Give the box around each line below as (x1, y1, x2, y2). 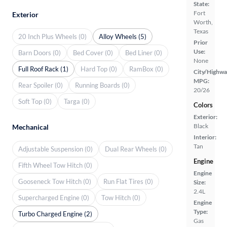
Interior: (194, 133, 216, 141)
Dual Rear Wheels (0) (105, 144, 167, 153)
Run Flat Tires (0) (103, 177, 153, 185)
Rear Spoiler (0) (18, 81, 63, 89)
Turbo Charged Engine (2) (18, 209, 92, 218)
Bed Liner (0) (125, 48, 162, 57)
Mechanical (12, 123, 49, 131)
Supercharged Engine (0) (18, 193, 89, 202)
